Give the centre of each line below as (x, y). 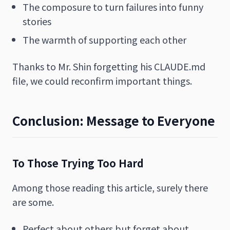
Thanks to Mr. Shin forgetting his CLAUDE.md (109, 66)
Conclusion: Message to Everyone (114, 120)
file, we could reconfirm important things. (102, 80)
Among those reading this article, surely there (110, 187)
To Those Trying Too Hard (78, 163)
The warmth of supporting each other (104, 39)
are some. (33, 202)
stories (37, 21)
